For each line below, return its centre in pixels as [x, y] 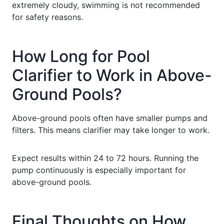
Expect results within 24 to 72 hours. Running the [105, 158]
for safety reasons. [47, 17]
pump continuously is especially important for [99, 170]
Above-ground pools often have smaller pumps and [110, 118]
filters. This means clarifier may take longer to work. [111, 130]
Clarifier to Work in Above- [112, 75]
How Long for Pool [81, 56]
